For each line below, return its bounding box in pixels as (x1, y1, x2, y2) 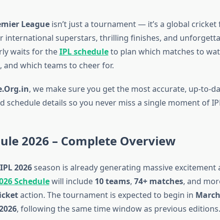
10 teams (94, 176, 130, 187)
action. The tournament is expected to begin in (18, 190, 195, 201)
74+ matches (134, 176, 183, 187)
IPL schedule (59, 46, 109, 57)
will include (49, 176, 95, 187)
